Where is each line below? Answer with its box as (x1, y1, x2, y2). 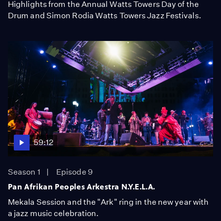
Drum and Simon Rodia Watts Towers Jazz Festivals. (8, 10, 201, 20)
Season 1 (8, 167, 40, 177)
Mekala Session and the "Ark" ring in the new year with (8, 197, 209, 207)
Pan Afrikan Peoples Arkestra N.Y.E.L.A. (8, 182, 155, 191)
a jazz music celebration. (8, 208, 99, 218)
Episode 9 (56, 167, 93, 177)
